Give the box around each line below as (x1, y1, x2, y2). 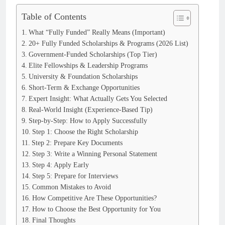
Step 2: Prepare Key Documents (31, 139, 123, 147)
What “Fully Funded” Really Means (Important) (28, 28, 165, 36)
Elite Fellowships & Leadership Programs (28, 61, 148, 69)
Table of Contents (22, 11, 86, 22)
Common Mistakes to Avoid (32, 183, 111, 191)
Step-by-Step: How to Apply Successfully (28, 117, 147, 125)
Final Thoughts (32, 216, 75, 224)
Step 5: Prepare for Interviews (32, 172, 118, 180)
